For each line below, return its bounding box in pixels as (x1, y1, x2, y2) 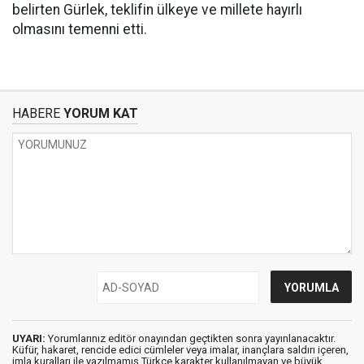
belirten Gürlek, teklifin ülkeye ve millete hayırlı (12, 2, 302, 18)
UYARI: (12, 332, 45, 344)
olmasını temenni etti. (12, 21, 147, 37)
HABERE (12, 106, 60, 121)
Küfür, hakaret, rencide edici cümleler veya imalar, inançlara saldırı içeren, (12, 344, 349, 356)
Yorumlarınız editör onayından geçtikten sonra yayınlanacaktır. (45, 332, 336, 344)
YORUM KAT (60, 106, 138, 121)
